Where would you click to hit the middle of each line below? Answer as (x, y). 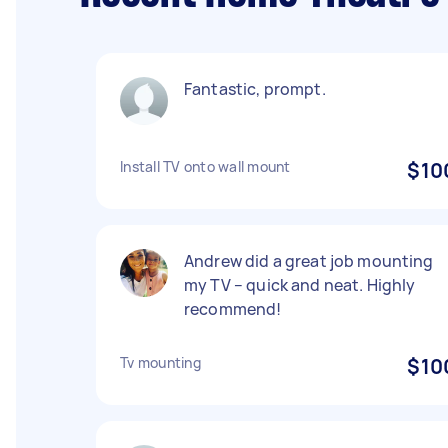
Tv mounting (160, 362)
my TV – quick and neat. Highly (300, 285)
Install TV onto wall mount (205, 166)
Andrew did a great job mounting (309, 261)
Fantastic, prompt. (255, 89)
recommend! (233, 309)
